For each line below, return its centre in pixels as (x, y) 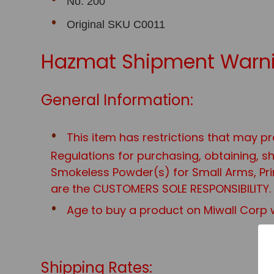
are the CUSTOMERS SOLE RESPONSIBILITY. (161, 188)
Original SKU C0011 (116, 24)
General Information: (117, 100)
